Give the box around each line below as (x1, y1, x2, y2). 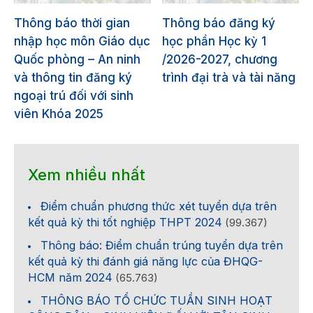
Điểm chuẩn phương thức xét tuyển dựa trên (41, 199, 277, 214)
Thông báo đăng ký (162, 16, 275, 31)
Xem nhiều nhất (28, 166, 145, 184)
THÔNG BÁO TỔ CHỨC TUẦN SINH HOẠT (41, 293, 272, 308)
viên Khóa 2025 (14, 107, 103, 122)
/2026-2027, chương (162, 52, 277, 67)
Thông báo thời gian (14, 16, 130, 31)
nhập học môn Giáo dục (14, 34, 150, 49)
